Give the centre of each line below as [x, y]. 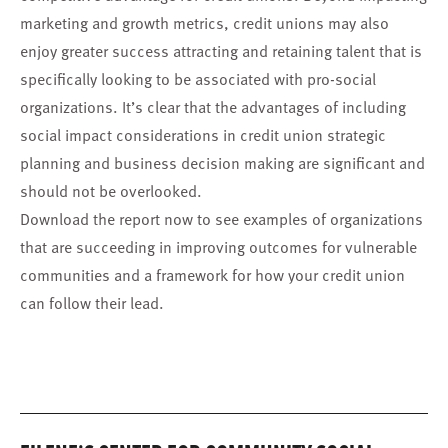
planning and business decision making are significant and [222, 162]
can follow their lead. [92, 302]
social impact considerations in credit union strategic [203, 134]
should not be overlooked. [111, 190]
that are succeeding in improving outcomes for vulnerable [218, 246]
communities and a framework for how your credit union [212, 274]
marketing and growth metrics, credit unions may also [204, 22]
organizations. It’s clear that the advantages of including [213, 106]
